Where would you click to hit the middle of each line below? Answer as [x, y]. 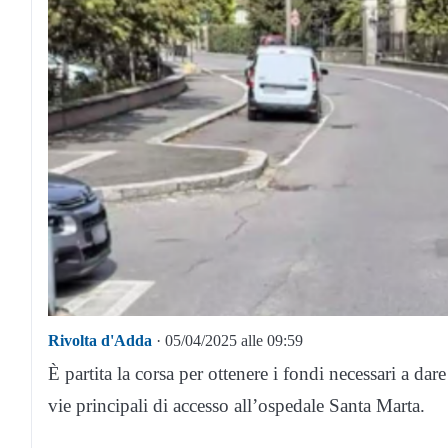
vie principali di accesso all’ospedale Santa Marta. [236, 405]
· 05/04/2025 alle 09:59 [227, 340]
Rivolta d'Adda [100, 340]
